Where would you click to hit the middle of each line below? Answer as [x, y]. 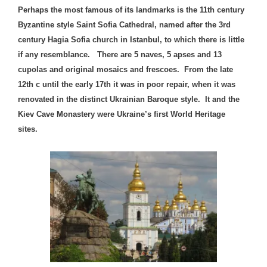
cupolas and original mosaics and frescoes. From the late [125, 70]
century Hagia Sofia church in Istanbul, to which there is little [131, 40]
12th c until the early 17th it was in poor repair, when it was [127, 85]
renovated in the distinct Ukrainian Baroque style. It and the [129, 100]
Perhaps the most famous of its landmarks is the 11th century [131, 10]
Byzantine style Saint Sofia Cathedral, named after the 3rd [124, 25]
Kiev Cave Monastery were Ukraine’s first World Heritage [122, 114]
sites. [29, 129]
